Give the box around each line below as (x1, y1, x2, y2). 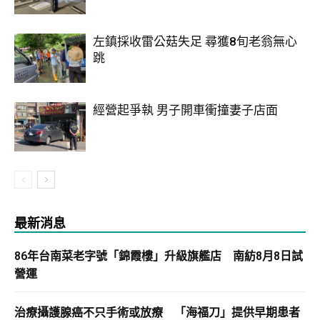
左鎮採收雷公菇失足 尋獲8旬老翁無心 (93, 34, 297, 49)
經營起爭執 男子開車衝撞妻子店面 (93, 103, 278, 118)
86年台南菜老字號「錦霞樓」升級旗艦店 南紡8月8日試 (14, 249, 303, 264)
